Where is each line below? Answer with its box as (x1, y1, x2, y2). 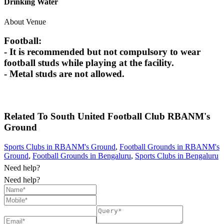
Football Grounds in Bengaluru (32, 151, 131, 160)
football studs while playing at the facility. (4, 57, 174, 68)
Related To (4, 111, 50, 122)
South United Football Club (50, 111, 165, 122)
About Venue (4, 17, 46, 26)
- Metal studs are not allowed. (4, 68, 124, 79)
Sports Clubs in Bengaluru (135, 151, 218, 160)
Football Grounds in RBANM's (119, 142, 219, 151)
